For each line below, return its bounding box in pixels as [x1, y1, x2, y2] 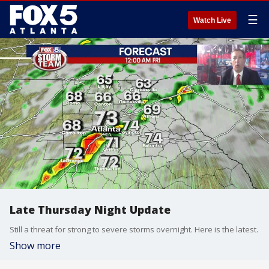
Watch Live [193, 16, 231, 25]
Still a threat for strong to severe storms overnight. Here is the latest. [10, 224, 258, 235]
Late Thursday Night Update [10, 202, 171, 217]
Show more [10, 239, 61, 252]
